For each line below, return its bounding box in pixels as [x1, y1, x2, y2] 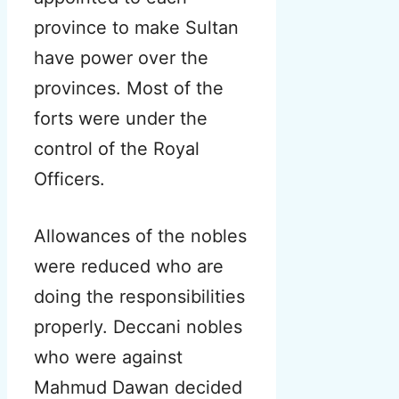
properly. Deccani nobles [34, 316, 242, 338]
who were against [34, 346, 183, 369]
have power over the [34, 47, 208, 69]
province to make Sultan [34, 17, 239, 39]
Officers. [34, 168, 105, 191]
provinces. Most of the [34, 77, 224, 100]
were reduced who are [34, 256, 224, 278]
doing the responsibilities [34, 286, 245, 308]
